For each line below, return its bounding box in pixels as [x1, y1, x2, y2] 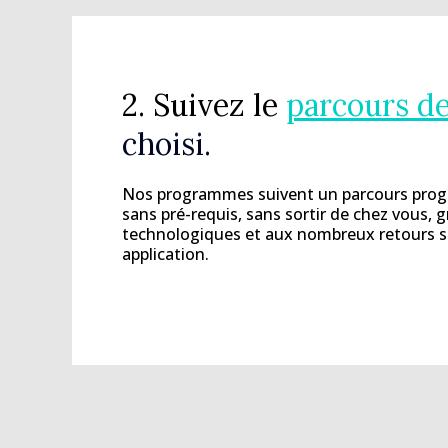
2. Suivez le [122, 86, 286, 125]
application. [122, 243, 209, 266]
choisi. [122, 125, 211, 164]
